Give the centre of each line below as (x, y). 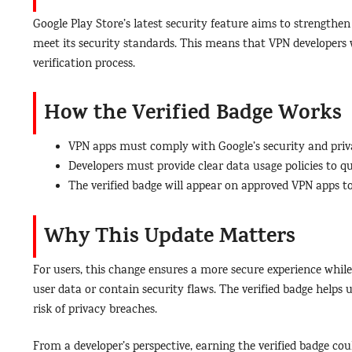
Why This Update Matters (170, 238)
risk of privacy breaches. (95, 310)
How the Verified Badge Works (193, 114)
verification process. (84, 64)
